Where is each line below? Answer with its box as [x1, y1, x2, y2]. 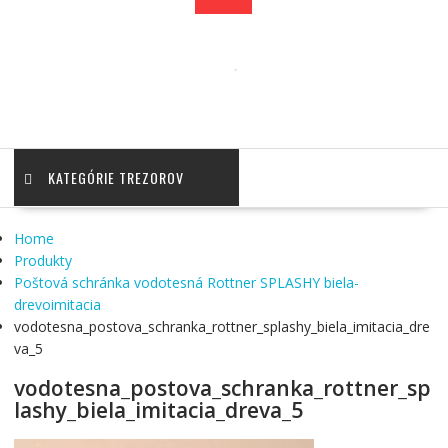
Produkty [13, 251, 72, 271]
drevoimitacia [13, 295, 101, 315]
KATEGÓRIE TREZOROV [47, 167, 184, 189]
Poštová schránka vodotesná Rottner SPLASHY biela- [13, 273, 359, 293]
